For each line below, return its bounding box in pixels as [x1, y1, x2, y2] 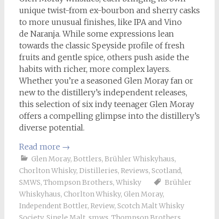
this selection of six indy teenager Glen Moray [19, 99, 194, 109]
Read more [19, 141, 62, 152]
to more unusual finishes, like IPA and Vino [19, 17, 182, 27]
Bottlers [73, 154, 102, 163]
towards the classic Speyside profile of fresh [19, 40, 185, 50]
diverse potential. [19, 122, 85, 132]
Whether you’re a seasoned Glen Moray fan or [19, 75, 193, 86]
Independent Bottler [19, 201, 88, 210]
